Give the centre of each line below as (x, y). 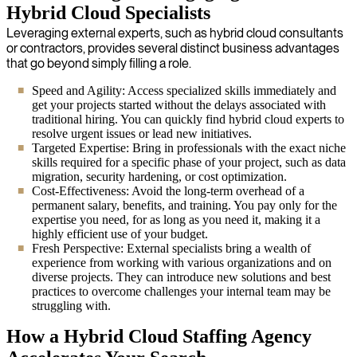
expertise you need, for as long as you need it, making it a (176, 219)
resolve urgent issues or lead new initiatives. (142, 133)
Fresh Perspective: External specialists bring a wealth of (171, 248)
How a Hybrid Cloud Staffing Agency (159, 336)
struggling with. (71, 305)
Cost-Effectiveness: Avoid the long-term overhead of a (168, 190)
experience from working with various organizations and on (182, 262)
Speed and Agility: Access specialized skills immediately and (184, 90)
